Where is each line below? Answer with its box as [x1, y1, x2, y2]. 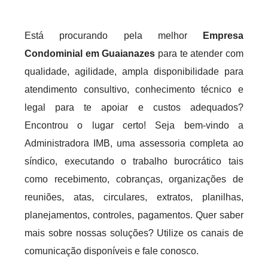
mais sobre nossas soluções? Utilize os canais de [25, 228, 243, 238]
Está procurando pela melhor [25, 31, 203, 41]
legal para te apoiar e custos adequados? [25, 102, 243, 112]
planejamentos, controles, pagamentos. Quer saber [25, 210, 243, 220]
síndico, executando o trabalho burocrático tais [25, 156, 243, 166]
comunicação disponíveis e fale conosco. [25, 246, 199, 256]
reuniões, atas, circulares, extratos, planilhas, [25, 192, 243, 202]
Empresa [202, 31, 243, 41]
